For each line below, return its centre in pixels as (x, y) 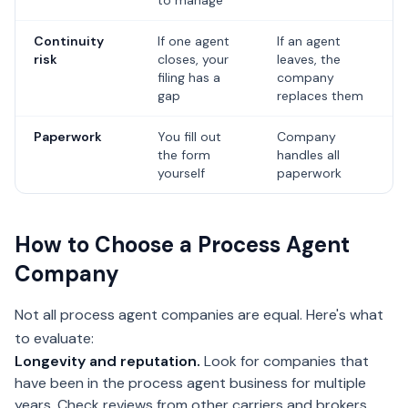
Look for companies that (285, 361)
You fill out (189, 137)
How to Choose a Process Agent (182, 245)
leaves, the (309, 59)
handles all (308, 155)
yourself (181, 173)
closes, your (193, 59)
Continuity (69, 41)
